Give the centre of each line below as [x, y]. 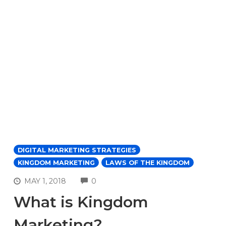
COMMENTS [119, 180]
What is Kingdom [81, 202]
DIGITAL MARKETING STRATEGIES [77, 150]
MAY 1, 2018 [45, 181]
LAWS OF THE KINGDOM [148, 162]
